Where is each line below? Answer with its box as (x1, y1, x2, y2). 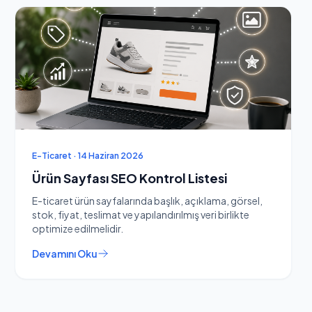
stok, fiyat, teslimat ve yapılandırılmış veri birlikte (32, 208, 250, 221)
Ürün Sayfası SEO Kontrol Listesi (32, 170, 228, 186)
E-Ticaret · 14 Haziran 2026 (32, 150, 144, 161)
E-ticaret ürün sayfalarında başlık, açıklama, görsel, (32, 194, 263, 207)
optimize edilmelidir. (32, 222, 124, 235)
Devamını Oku (32, 247, 98, 260)
